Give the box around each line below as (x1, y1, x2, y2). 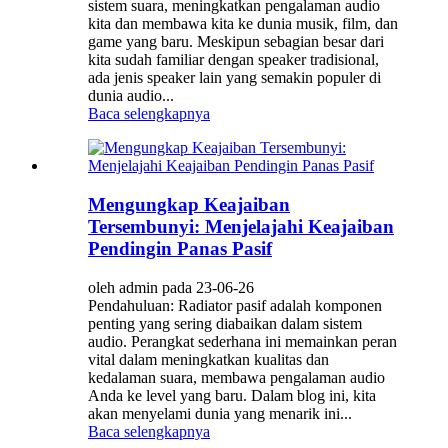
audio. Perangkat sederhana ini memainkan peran (88, 332, 397, 350)
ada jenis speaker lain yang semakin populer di (88, 69, 381, 87)
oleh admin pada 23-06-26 (88, 278, 254, 296)
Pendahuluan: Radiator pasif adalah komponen (88, 296, 382, 314)
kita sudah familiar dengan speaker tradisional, (88, 51, 379, 69)
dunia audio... (88, 87, 174, 105)
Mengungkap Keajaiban (88, 193, 290, 215)
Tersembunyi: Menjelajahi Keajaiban (88, 215, 394, 237)
